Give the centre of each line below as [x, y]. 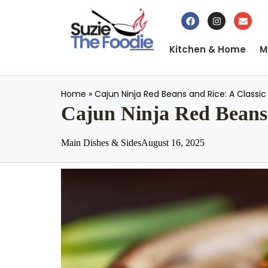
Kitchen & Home [208, 49]
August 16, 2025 [173, 143]
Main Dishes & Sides [101, 143]
